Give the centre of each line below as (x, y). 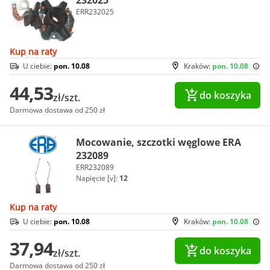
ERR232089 (95, 167)
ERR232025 (95, 11)
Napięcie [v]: (98, 178)
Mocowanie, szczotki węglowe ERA (159, 142)
